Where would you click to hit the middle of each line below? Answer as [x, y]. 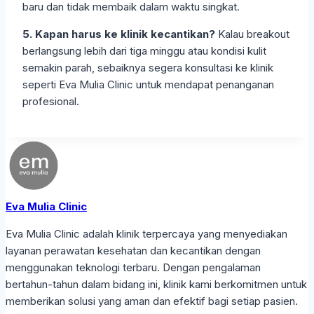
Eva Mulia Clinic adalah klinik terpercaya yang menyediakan [146, 234]
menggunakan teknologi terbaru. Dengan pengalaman [133, 268]
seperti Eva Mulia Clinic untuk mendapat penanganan [148, 85]
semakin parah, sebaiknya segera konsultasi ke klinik [148, 68]
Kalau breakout [252, 34]
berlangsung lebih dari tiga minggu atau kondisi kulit [144, 51]
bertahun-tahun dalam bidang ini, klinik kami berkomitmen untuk [156, 285]
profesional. [51, 102]
